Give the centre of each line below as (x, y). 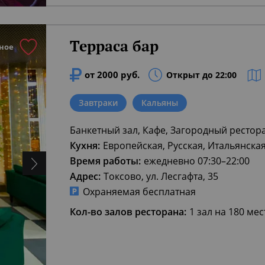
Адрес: (85, 176)
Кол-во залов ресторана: (128, 212)
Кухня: (85, 146)
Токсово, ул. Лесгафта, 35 (161, 176)
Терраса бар (114, 46)
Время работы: (105, 161)
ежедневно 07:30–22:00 (197, 161)
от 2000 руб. (112, 75)
